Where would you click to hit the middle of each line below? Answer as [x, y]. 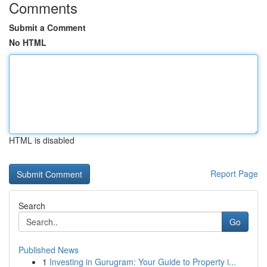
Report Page [234, 173]
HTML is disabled [42, 140]
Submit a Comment [47, 27]
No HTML [28, 42]
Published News [49, 250]
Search [32, 206]
